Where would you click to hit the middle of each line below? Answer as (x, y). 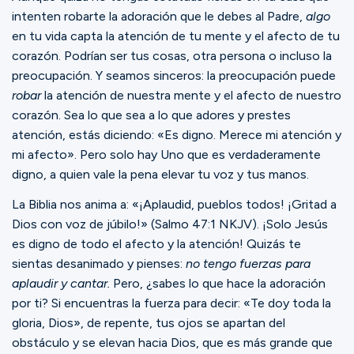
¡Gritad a (312, 204)
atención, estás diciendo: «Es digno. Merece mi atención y (177, 135)
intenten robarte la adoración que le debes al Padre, (159, 17)
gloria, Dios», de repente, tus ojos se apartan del (149, 322)
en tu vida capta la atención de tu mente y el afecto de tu (176, 36)
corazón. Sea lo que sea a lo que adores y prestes (151, 115)
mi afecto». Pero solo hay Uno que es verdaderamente (166, 155)
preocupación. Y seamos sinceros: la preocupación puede (174, 76)
